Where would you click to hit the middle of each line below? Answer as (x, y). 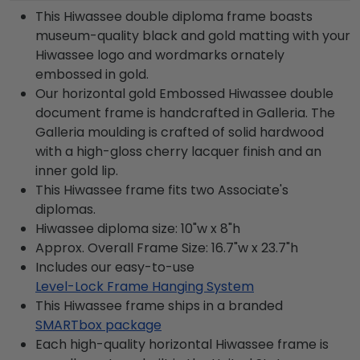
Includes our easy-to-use (115, 267)
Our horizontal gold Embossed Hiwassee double (184, 93)
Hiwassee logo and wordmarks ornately (160, 55)
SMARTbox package (98, 325)
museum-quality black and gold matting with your (193, 35)
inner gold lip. (77, 170)
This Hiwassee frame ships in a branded (159, 305)
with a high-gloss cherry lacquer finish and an (178, 151)
